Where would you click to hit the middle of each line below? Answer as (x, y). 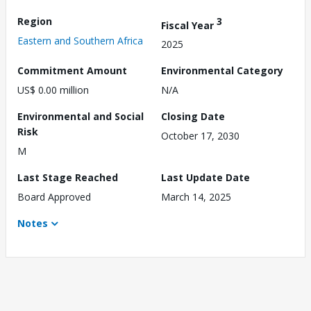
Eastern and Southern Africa (80, 40)
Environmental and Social (81, 117)
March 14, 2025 (196, 197)
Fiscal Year (189, 25)
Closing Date (193, 117)
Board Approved (54, 197)
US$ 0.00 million (53, 90)
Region (35, 21)
